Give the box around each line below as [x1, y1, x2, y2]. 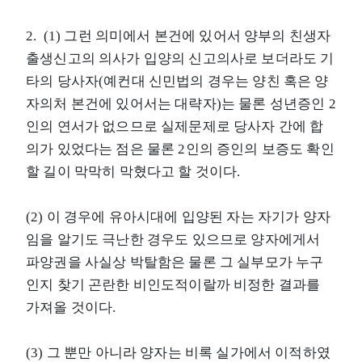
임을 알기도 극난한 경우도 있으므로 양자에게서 [26, 231, 321, 247]
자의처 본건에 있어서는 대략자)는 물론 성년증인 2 [26, 95, 336, 112]
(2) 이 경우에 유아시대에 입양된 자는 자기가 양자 [26, 208, 330, 225]
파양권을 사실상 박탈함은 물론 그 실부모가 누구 [26, 254, 324, 270]
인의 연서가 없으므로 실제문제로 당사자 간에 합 [26, 118, 324, 134]
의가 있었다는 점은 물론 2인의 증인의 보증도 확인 [26, 141, 335, 157]
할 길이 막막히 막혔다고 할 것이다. [26, 163, 241, 179]
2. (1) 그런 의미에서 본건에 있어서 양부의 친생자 [26, 27, 331, 44]
